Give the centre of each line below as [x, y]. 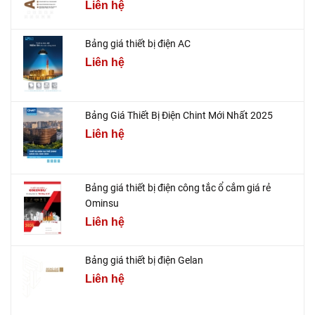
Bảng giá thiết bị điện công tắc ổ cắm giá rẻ [178, 187]
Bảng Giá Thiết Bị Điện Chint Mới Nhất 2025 [179, 116]
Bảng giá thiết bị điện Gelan [144, 260]
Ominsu [102, 203]
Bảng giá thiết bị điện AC [138, 43]
